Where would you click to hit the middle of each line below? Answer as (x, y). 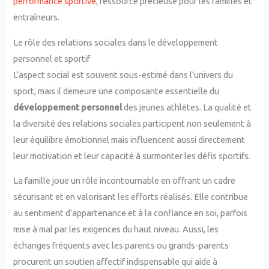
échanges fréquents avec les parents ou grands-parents (121, 246)
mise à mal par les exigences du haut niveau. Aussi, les (116, 229)
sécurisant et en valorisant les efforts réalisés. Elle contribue (131, 197)
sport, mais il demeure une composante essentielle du (116, 91)
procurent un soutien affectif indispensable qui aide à (116, 262)
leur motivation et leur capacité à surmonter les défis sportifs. (132, 156)
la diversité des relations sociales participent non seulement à (132, 123)
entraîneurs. (37, 17)
